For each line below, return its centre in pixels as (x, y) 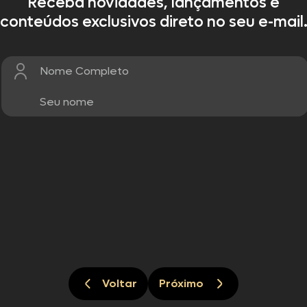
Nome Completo (84, 71)
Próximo (181, 284)
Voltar (120, 284)
